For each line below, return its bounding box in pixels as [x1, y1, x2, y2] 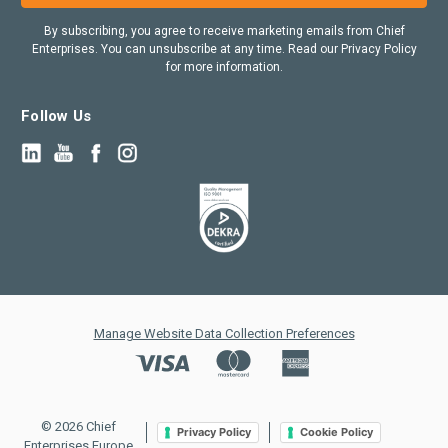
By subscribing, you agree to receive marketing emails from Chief [43, 24, 405, 39]
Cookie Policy [299, 425, 373, 440]
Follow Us [21, 107, 92, 126]
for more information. [165, 60, 283, 75]
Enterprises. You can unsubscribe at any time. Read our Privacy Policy [31, 42, 417, 57]
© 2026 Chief [40, 418, 116, 434]
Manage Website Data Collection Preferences [93, 325, 355, 341]
